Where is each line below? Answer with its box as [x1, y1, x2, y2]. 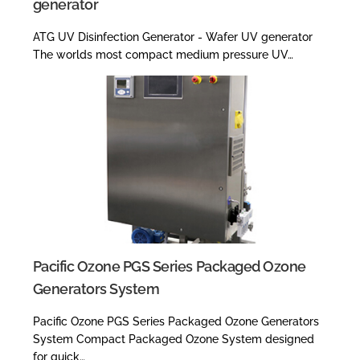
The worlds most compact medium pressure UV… [32, 47, 293, 61]
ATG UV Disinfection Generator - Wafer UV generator [32, 30, 313, 43]
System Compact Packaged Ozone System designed [32, 332, 314, 346]
